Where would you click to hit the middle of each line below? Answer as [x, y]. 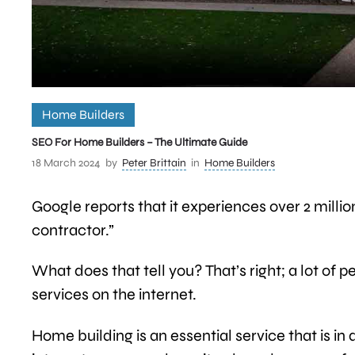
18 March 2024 [66, 162]
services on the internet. [114, 295]
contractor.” [73, 230]
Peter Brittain [154, 162]
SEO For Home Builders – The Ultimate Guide [139, 142]
